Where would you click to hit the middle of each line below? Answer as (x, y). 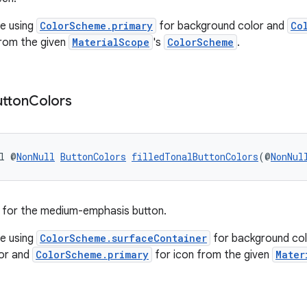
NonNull (36, 157)
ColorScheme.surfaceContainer (123, 238)
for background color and (222, 26)
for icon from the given (212, 255)
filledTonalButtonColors (195, 157)
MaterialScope (111, 42)
